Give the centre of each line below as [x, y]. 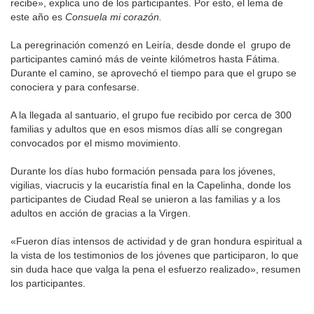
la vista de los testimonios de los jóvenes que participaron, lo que [155, 255]
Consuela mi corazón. [114, 17]
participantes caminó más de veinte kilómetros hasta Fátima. [145, 59]
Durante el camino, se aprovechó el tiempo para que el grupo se [153, 73]
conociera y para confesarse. [75, 87]
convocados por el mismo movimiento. [96, 143]
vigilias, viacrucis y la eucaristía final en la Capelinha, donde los [151, 185]
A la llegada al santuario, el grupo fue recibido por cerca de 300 [151, 115]
